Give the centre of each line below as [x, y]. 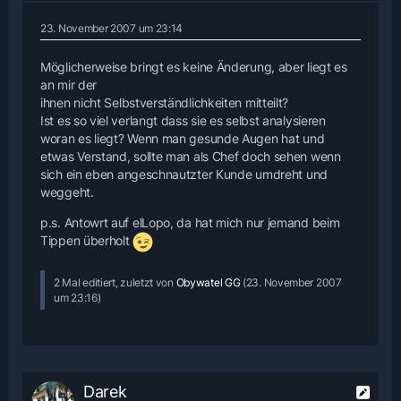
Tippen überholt [87, 241]
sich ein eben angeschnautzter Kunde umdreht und [184, 175]
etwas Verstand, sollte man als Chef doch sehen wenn [191, 157]
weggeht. [67, 192]
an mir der [69, 85]
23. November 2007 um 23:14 [112, 29]
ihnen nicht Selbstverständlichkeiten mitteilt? [165, 103]
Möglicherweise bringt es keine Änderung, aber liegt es [194, 67]
